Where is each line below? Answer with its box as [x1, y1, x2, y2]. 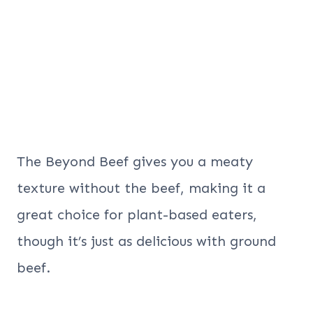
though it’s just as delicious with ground [17, 232, 276, 249]
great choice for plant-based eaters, [17, 205, 257, 223]
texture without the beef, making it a [17, 179, 265, 196]
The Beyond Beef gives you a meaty [17, 152, 253, 170]
